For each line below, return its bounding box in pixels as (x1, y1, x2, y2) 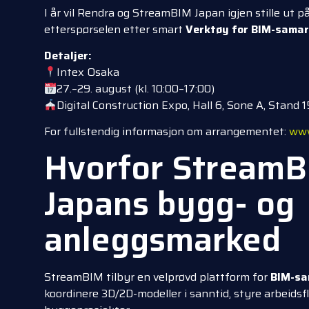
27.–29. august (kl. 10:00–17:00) (57, 80, 215, 98)
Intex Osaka (57, 63, 120, 81)
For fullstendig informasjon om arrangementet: (44, 123, 289, 141)
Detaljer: (44, 47, 92, 65)
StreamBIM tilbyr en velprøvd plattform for (44, 268, 270, 286)
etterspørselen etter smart (44, 20, 186, 38)
